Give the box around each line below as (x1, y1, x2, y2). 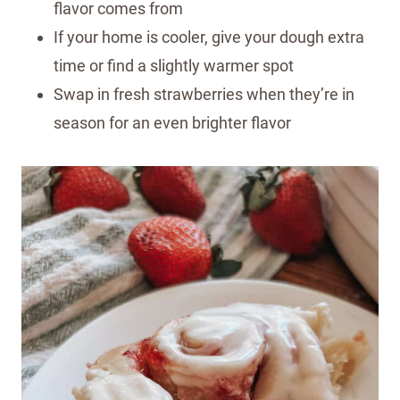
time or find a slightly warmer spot (54, 55, 294, 75)
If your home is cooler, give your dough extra (54, 27, 364, 46)
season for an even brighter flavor (54, 112, 291, 132)
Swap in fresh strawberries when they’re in (54, 84, 354, 104)
